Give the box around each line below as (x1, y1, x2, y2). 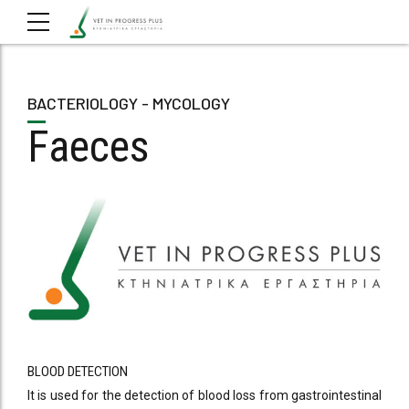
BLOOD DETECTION (27, 362, 128, 380)
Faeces (27, 121, 149, 173)
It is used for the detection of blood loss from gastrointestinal (27, 387, 382, 403)
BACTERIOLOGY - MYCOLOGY (27, 93, 230, 113)
